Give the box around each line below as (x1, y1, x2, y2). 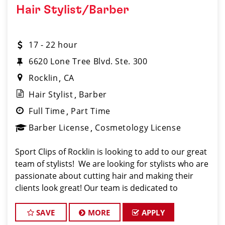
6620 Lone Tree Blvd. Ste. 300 (29, 56, 148, 67)
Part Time (71, 105, 110, 117)
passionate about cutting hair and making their (15, 170, 193, 181)
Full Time (29, 105, 65, 117)
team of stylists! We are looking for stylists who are (15, 158, 208, 169)
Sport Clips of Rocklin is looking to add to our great (15, 146, 207, 157)
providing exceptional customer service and (15, 194, 181, 205)
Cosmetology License (95, 122, 181, 133)
